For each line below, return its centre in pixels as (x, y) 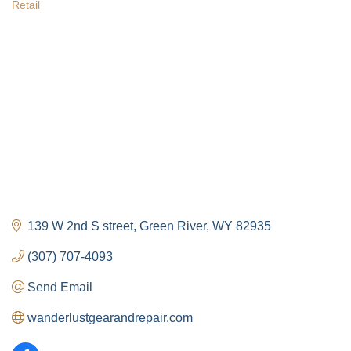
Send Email (60, 287)
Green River (173, 226)
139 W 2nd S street (80, 226)
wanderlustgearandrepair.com (110, 317)
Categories (55, 19)
